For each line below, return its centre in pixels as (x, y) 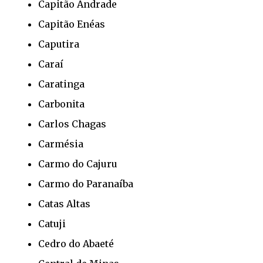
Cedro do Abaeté (76, 243)
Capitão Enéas (72, 24)
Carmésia (61, 144)
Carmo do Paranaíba (86, 183)
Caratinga (61, 84)
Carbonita (61, 104)
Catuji (52, 223)
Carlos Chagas (72, 124)
